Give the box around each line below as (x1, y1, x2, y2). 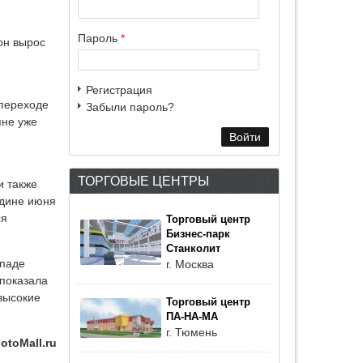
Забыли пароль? (86, 100, 174, 113)
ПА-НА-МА (166, 311, 218, 322)
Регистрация (86, 83, 152, 96)
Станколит (166, 243, 220, 254)
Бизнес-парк (166, 228, 230, 240)
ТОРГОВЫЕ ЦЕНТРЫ (78, 173, 209, 188)
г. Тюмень (166, 326, 217, 339)
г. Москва (166, 258, 214, 271)
